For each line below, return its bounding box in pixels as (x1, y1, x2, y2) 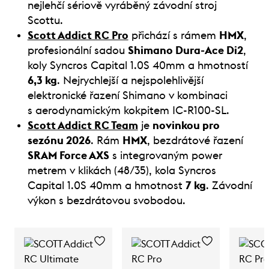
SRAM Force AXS (27, 150, 109, 161)
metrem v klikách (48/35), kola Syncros (27, 165, 216, 176)
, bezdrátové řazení (147, 134, 243, 146)
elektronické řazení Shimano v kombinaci (27, 89, 228, 101)
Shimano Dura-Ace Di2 (127, 44, 243, 56)
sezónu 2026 (27, 134, 91, 146)
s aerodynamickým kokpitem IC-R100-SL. (27, 104, 229, 116)
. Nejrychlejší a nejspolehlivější (56, 74, 204, 86)
